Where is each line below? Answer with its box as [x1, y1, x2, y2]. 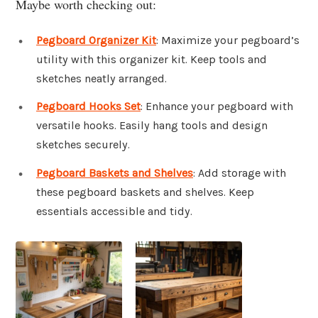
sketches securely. [36, 138, 130, 152]
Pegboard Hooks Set [36, 99, 141, 114]
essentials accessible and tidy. [36, 204, 192, 219]
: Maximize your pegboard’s [156, 33, 300, 47]
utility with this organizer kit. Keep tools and [36, 52, 267, 66]
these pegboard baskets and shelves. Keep [36, 185, 254, 199]
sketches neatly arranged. [36, 71, 167, 85]
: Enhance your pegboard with [141, 99, 293, 114]
